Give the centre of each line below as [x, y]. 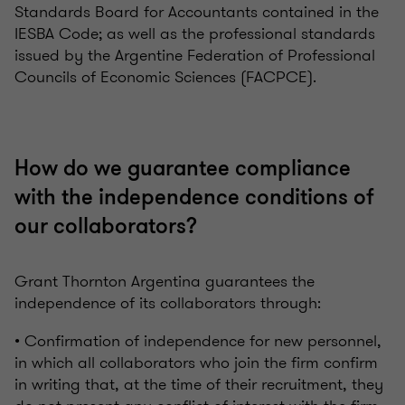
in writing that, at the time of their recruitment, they [199, 385]
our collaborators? [106, 227]
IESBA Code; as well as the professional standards [195, 34]
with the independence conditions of [194, 198]
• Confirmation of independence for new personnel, [198, 341]
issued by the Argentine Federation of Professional [195, 56]
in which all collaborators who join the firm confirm [196, 363]
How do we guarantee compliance [183, 169]
